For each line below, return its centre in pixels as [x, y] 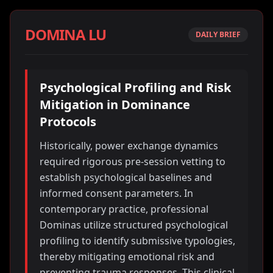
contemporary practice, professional [124, 209]
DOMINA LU [66, 34]
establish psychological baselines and [126, 177]
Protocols [68, 122]
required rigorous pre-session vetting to [133, 161]
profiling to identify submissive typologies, [137, 241]
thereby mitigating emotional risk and [127, 257]
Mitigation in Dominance [115, 105]
